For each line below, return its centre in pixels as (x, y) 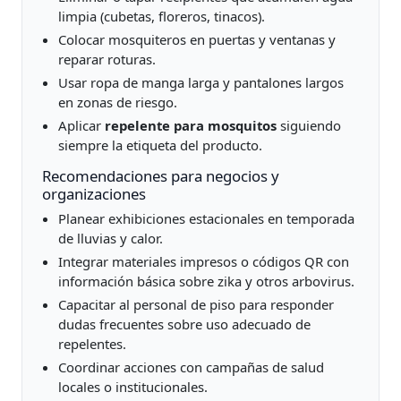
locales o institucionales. (132, 387)
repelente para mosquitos (190, 125)
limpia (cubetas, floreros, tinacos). (161, 16)
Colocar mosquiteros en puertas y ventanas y (196, 39)
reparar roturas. (107, 59)
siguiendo (308, 125)
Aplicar (81, 125)
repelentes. (92, 344)
